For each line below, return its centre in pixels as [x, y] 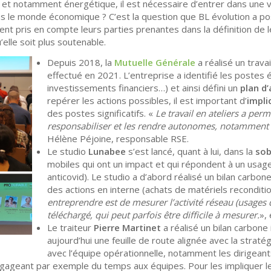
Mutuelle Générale [155, 63]
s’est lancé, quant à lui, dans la [191, 152]
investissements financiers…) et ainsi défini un [144, 88]
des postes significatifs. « [101, 113]
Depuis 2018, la [81, 63]
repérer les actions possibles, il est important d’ [147, 101]
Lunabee [107, 152]
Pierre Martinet [127, 228]
